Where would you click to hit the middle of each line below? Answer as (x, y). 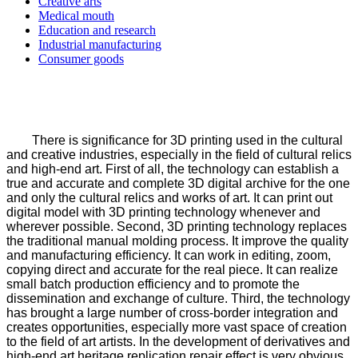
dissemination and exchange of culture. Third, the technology (178, 298)
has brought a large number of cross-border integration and (172, 312)
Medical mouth (76, 15)
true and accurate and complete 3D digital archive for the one (178, 183)
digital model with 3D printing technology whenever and (163, 212)
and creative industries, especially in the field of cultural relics (179, 154)
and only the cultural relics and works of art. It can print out (169, 197)
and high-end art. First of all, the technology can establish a (173, 169)
